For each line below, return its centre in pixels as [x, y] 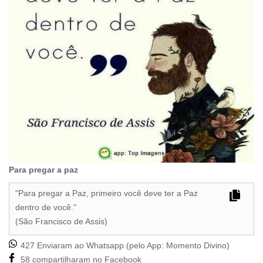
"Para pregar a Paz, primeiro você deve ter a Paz [107, 193]
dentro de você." [46, 208]
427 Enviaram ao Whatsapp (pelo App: [92, 246]
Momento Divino [196, 246]
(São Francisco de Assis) [61, 222]
